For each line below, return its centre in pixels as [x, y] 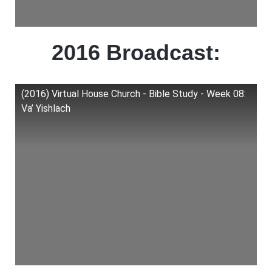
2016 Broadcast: [136, 53]
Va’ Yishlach [46, 108]
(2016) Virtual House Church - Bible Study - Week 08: [134, 94]
